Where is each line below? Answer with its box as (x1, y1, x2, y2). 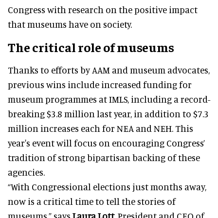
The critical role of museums (8, 38, 174, 55)
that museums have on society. (8, 18, 132, 30)
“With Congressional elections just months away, (8, 181, 206, 192)
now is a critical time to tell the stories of (8, 195, 176, 207)
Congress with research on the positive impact (8, 3, 198, 15)
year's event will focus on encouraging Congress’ (8, 137, 205, 148)
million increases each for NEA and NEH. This (8, 122, 193, 134)
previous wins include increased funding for (8, 78, 192, 90)
